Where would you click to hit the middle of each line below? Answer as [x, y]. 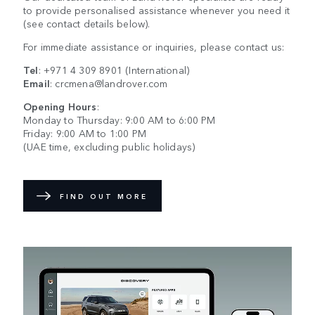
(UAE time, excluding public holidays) [109, 147]
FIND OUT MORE [104, 196]
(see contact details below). [87, 24]
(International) [156, 70]
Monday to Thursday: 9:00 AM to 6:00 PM [120, 120]
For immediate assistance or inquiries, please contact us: [154, 47]
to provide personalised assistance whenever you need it [157, 10]
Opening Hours [60, 107]
